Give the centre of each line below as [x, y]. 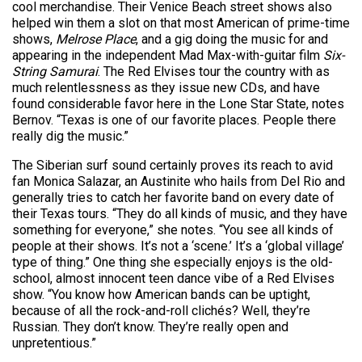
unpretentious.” [54, 343]
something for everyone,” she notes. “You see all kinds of [173, 230]
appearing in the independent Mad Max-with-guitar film [168, 55]
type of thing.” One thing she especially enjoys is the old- [173, 262]
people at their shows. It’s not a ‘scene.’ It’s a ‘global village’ [178, 246]
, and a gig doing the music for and [232, 39]
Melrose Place [96, 39]
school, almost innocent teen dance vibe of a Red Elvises [173, 278]
